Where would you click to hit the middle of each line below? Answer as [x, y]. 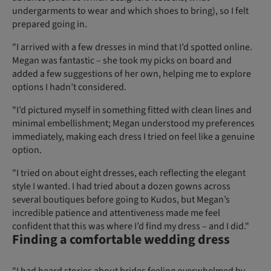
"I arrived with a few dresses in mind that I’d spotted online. [132, 47]
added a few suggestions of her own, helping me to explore [132, 74]
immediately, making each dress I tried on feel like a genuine [133, 137]
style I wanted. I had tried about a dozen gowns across [121, 187]
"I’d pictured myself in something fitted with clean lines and [132, 110]
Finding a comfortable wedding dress [121, 240]
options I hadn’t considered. [69, 87]
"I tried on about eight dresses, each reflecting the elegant [129, 173]
